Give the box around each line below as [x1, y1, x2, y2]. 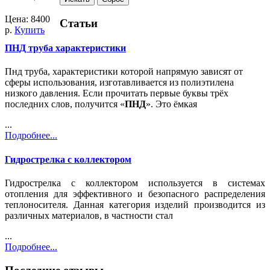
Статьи [59, 16, 98, 30]
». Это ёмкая [146, 99, 197, 110]
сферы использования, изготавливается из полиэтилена [5, 77, 234, 88]
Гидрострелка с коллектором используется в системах [5, 178, 265, 188]
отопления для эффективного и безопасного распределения [5, 189, 265, 199]
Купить [14, 25, 45, 36]
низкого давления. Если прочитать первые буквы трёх [5, 88, 228, 99]
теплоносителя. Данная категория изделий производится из [5, 199, 265, 210]
